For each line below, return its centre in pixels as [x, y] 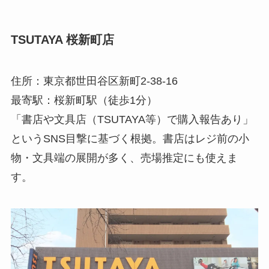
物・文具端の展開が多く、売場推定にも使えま [124, 158]
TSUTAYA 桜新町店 [62, 39]
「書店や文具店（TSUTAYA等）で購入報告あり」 [132, 119]
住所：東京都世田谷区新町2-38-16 [94, 81]
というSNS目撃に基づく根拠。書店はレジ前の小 [130, 138]
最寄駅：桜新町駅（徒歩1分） [84, 100]
